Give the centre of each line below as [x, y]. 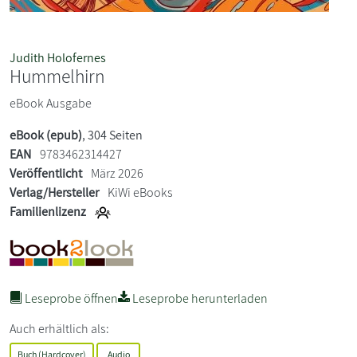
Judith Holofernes [58, 57]
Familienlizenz [48, 211]
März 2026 [116, 173]
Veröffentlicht [46, 173]
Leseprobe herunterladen [199, 298]
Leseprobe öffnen [70, 298]
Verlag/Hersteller [54, 192]
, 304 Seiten [112, 135]
